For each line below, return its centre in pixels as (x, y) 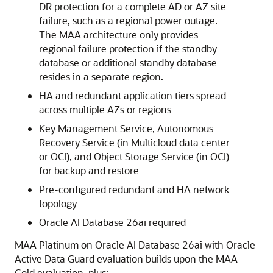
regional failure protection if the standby (128, 48)
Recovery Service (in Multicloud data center (134, 142)
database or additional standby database (128, 62)
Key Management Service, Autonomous (126, 128)
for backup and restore (89, 170)
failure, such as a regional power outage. (128, 20)
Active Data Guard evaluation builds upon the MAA (126, 259)
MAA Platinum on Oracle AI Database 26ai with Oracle (135, 245)
